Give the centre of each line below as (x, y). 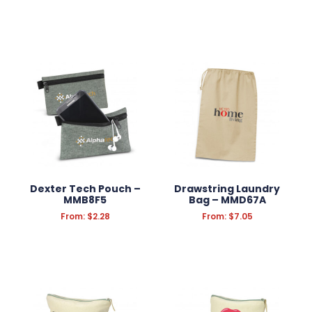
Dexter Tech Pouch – (85, 188)
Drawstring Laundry (227, 188)
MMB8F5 (85, 200)
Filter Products (79, 13)
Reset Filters (191, 13)
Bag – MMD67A (227, 200)
